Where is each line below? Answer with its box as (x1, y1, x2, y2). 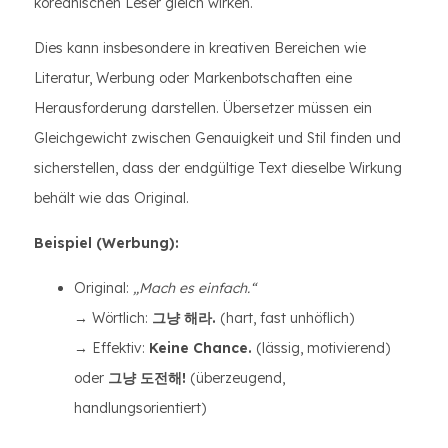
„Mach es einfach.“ (133, 279, 256, 297)
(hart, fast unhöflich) (216, 309, 354, 327)
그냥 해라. (152, 309, 216, 327)
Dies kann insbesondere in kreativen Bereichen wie (34, 39, 366, 57)
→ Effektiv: (74, 339, 149, 357)
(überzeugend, (186, 369, 285, 387)
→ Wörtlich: (74, 309, 152, 327)
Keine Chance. (149, 339, 252, 357)
